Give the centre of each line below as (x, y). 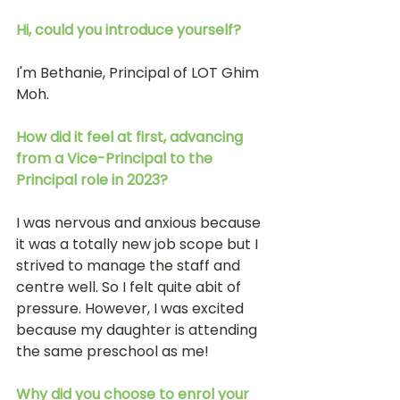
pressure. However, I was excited (132, 308)
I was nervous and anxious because (140, 223)
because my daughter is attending (138, 330)
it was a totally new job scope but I (139, 244)
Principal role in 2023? (94, 180)
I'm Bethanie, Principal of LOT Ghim (139, 73)
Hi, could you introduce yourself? (129, 30)
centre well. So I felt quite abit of (130, 287)
